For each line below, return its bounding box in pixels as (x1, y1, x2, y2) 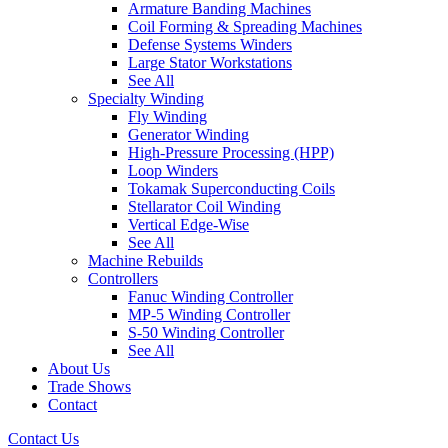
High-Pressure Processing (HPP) (128, 143, 334, 161)
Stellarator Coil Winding (128, 197, 281, 215)
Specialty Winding (88, 89, 204, 107)
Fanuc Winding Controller (128, 287, 293, 305)
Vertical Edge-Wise (128, 215, 249, 233)
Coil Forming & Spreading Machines (128, 17, 362, 35)
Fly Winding (128, 107, 207, 125)
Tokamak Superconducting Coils (128, 179, 335, 197)
